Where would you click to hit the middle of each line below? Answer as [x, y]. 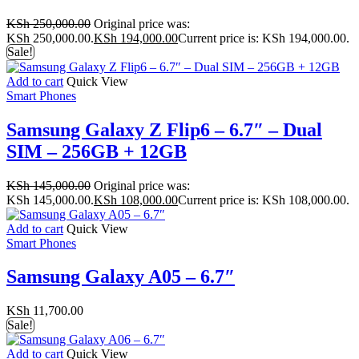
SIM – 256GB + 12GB [97, 151]
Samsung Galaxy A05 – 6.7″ [121, 277]
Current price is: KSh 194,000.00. [264, 38]
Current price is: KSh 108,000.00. [264, 200]
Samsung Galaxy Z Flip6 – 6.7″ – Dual [164, 129]
